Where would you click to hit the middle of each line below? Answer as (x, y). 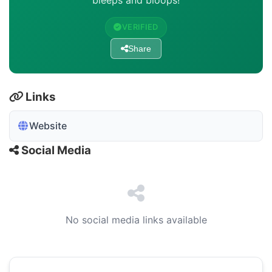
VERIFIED (140, 27)
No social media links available (136, 219)
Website (48, 125)
